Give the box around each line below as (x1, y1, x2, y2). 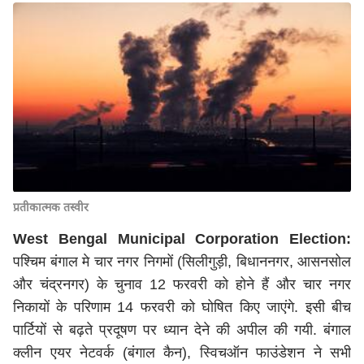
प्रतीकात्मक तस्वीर (13, 201, 89, 214)
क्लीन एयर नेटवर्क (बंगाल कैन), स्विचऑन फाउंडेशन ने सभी (13, 344, 351, 361)
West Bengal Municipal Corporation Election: (13, 231, 351, 247)
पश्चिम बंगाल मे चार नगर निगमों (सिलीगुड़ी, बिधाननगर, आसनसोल (13, 253, 351, 270)
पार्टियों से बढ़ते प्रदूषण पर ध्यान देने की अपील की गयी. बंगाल (13, 322, 351, 338)
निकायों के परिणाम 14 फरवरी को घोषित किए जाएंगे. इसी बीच (13, 299, 351, 315)
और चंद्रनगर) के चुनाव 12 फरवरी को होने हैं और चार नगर (13, 276, 351, 292)
